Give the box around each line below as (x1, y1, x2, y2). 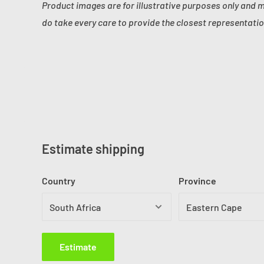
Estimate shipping (42, 141, 144, 157)
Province (178, 175, 216, 187)
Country (42, 175, 75, 187)
